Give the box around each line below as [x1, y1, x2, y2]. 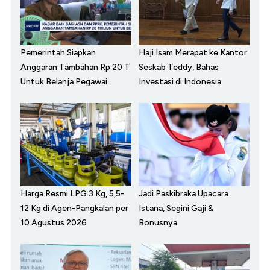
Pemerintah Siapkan [20, 48, 96, 58]
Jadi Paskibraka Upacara [139, 189, 228, 199]
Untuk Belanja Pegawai [20, 77, 107, 87]
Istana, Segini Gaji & [139, 203, 213, 214]
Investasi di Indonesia [139, 77, 221, 87]
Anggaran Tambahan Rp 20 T [20, 62, 130, 73]
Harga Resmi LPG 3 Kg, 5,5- [20, 189, 124, 199]
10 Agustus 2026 [20, 218, 87, 228]
